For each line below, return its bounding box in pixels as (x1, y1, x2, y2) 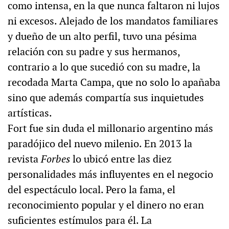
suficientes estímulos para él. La (8, 214, 152, 227)
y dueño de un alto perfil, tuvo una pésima (8, 30, 197, 43)
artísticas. (8, 106, 52, 120)
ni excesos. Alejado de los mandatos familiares (8, 14, 218, 28)
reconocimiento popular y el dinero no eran (8, 198, 204, 212)
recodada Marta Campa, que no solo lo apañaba (8, 76, 220, 89)
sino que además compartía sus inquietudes (8, 91, 204, 105)
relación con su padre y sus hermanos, (8, 45, 180, 59)
